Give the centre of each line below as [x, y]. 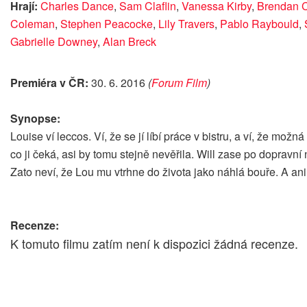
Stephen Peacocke [107, 23]
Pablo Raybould [259, 23]
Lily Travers [186, 23]
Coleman [33, 23]
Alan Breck [130, 41]
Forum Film [179, 82]
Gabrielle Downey [54, 41]
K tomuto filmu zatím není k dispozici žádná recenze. [154, 243]
